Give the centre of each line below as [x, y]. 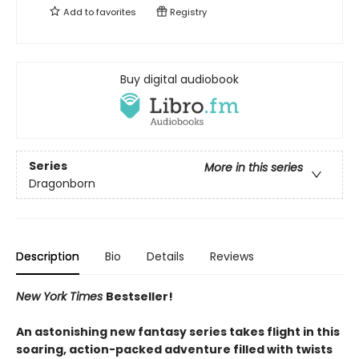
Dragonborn [62, 183]
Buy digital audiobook [179, 79]
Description [48, 257]
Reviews [232, 257]
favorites [116, 12]
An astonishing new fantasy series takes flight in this [178, 332]
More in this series [254, 167]
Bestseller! [139, 297]
